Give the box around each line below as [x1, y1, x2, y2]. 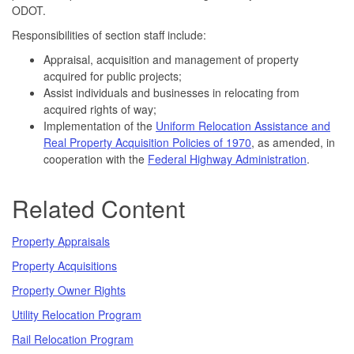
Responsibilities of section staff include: [12, 26, 206, 43]
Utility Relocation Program [12, 306, 141, 322]
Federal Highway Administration [148, 150, 307, 167]
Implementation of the [43, 117, 156, 134]
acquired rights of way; [43, 100, 156, 117]
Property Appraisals [12, 232, 110, 249]
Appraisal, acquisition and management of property [43, 51, 299, 67]
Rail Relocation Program [12, 330, 134, 347]
